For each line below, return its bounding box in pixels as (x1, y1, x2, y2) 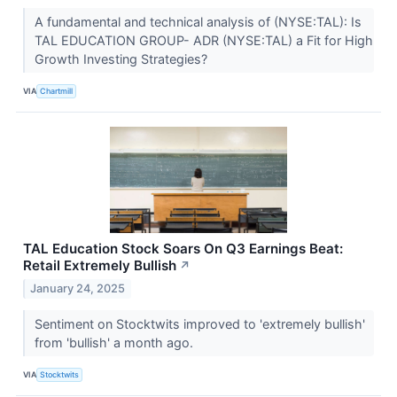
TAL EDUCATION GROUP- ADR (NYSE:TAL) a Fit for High (34, 33, 373, 49)
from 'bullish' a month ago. (34, 335, 197, 351)
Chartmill (40, 85, 74, 96)
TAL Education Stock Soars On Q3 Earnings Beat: (23, 240, 343, 258)
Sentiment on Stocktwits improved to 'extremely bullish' (34, 316, 365, 332)
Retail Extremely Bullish (23, 257, 176, 275)
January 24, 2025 (30, 282, 126, 296)
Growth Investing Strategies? (34, 51, 211, 67)
